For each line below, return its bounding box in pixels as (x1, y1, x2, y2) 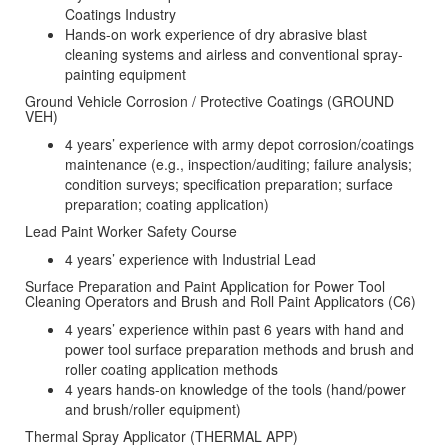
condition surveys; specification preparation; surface (65, 174, 393, 195)
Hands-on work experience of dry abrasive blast (65, 24, 367, 45)
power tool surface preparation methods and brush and (65, 339, 414, 360)
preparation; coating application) (65, 194, 269, 215)
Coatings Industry (65, 4, 176, 25)
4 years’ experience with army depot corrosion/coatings (65, 134, 414, 155)
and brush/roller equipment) (65, 399, 241, 420)
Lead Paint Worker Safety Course (25, 221, 237, 242)
